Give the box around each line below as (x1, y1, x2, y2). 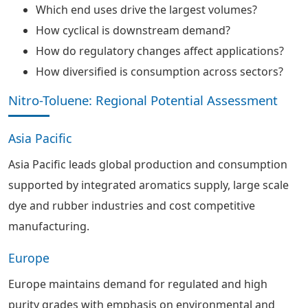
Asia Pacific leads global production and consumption (8, 157, 287, 172)
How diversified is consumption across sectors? (36, 64, 283, 79)
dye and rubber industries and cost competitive (8, 198, 255, 213)
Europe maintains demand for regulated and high (8, 276, 267, 291)
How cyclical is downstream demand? (36, 23, 230, 38)
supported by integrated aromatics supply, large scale (8, 177, 289, 192)
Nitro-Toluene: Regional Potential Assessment (8, 91, 278, 109)
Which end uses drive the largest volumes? (36, 2, 257, 17)
